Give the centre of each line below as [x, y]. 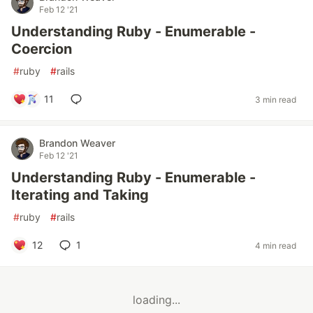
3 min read [276, 99]
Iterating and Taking [80, 195]
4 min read [276, 245]
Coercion [42, 49]
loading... [156, 300]
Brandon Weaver [77, 143]
